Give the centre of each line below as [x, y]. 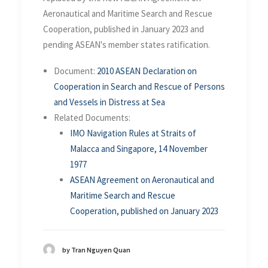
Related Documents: [92, 117]
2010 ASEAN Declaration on [147, 71]
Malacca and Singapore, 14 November [139, 148]
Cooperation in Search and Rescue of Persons [139, 86]
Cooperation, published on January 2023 [144, 211]
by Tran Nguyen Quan [96, 249]
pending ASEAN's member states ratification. [127, 44]
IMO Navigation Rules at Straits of [133, 133]
